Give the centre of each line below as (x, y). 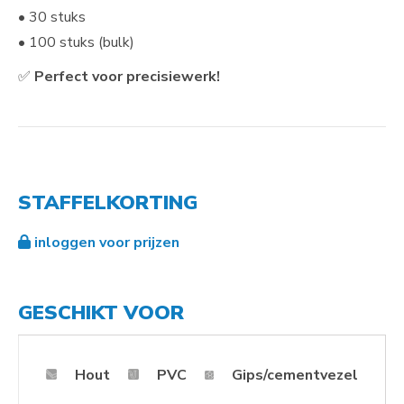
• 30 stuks (52, 18)
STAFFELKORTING (108, 203)
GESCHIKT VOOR (101, 313)
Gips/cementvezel (295, 376)
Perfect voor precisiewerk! (127, 77)
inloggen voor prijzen (105, 243)
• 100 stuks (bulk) (76, 43)
